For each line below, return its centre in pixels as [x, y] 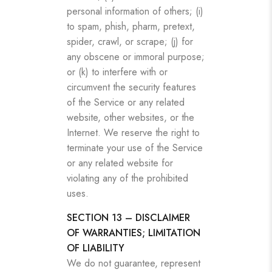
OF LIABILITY [96, 248]
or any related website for [120, 163]
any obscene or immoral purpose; [136, 56]
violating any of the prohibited [127, 178]
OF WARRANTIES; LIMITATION [134, 233]
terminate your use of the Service [135, 148]
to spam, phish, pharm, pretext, [131, 26]
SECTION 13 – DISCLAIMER [128, 217]
